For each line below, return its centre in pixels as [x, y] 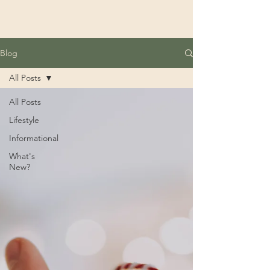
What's [22, 156]
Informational [34, 138]
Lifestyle [24, 120]
